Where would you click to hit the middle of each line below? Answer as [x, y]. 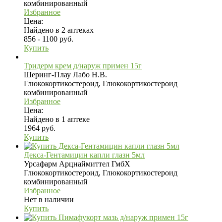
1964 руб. [40, 128]
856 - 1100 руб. [49, 39]
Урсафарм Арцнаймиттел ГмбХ [77, 164]
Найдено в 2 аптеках [59, 30]
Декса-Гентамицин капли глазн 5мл [84, 155]
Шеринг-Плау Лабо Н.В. [65, 74]
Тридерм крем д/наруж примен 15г [83, 65]
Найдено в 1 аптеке [57, 119]
